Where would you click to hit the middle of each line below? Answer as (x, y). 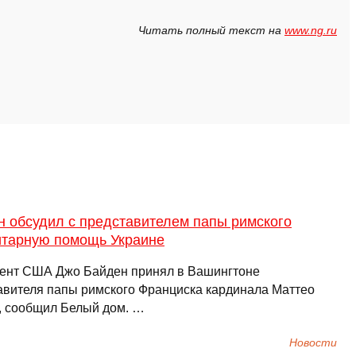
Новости (313, 343)
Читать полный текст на (211, 31)
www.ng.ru (311, 31)
